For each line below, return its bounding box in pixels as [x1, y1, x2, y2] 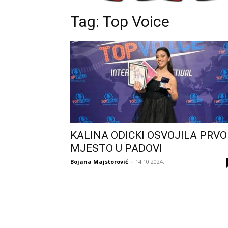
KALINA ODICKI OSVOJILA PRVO [70, 129, 227, 142]
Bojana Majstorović [70, 158, 128, 166]
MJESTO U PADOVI [70, 142, 162, 155]
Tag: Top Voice [70, 13, 169, 31]
